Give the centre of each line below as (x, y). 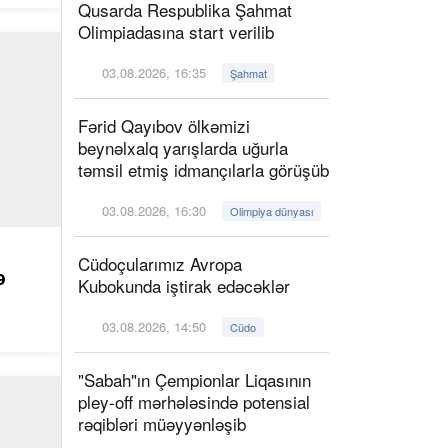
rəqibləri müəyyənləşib (162, 423)
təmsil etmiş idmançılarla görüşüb (203, 169)
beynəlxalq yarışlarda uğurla (183, 147)
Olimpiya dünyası (272, 211)
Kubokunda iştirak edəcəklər (184, 285)
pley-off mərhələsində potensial (194, 401)
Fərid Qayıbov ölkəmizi (164, 125)
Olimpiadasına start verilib (181, 31)
